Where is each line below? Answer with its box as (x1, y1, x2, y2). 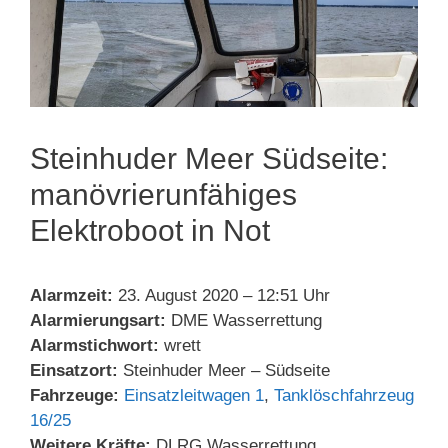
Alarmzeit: (30, 285, 113, 305)
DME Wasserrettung (166, 310, 322, 330)
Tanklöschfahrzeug (274, 385, 414, 405)
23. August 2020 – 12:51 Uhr (113, 285, 330, 305)
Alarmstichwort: (30, 335, 159, 355)
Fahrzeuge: (30, 385, 119, 405)
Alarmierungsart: (30, 310, 166, 330)
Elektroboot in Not (30, 213, 270, 247)
